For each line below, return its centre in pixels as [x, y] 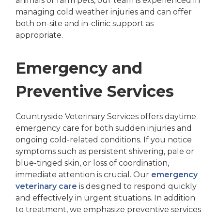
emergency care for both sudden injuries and [104, 128]
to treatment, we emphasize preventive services [108, 209]
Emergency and [79, 68]
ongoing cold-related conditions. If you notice [104, 139]
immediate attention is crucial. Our [83, 174]
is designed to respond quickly [137, 186]
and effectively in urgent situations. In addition [105, 198]
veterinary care [46, 186]
